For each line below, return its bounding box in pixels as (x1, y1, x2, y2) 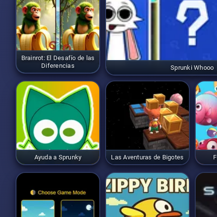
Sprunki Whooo (170, 63, 214, 71)
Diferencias (41, 62, 75, 69)
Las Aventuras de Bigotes (111, 153, 184, 161)
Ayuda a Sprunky (34, 153, 82, 161)
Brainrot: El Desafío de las (21, 54, 95, 62)
